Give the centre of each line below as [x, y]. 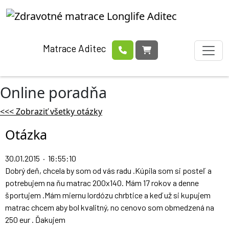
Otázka [26, 134]
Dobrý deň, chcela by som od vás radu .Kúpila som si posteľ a [108, 170]
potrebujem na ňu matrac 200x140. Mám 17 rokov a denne [102, 183]
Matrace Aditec [76, 49]
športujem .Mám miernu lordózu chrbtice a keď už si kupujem [108, 195]
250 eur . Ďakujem [35, 220]
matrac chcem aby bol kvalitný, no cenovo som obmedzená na [110, 207]
